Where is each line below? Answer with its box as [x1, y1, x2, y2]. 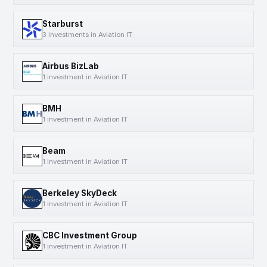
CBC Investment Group [42, 231, 137, 240]
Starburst [42, 19, 83, 29]
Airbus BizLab [42, 61, 99, 71]
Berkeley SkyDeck [42, 188, 117, 198]
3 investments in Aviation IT [42, 30, 132, 39]
